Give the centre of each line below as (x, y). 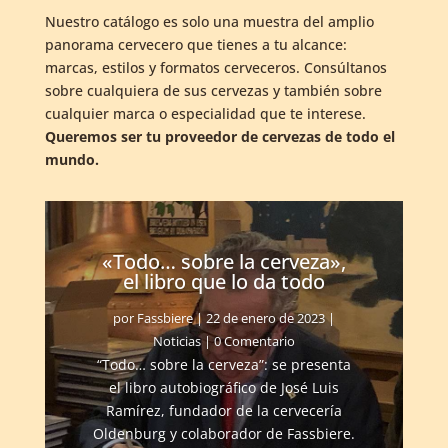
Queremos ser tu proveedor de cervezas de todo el (219, 137)
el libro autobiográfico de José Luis (223, 387)
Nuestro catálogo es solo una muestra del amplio (209, 22)
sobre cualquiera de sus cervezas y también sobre (213, 91)
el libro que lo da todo (223, 281)
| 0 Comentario (247, 340)
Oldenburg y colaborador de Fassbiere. (223, 433)
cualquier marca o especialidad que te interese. (205, 114)
